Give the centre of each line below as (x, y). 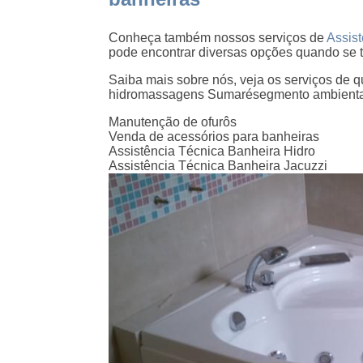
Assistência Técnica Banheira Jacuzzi (218, 166)
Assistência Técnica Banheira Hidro (212, 152)
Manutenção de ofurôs (173, 122)
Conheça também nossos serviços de (218, 38)
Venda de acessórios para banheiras (214, 137)
